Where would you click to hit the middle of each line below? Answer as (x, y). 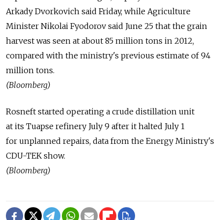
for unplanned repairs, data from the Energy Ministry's (110, 141)
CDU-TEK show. (36, 156)
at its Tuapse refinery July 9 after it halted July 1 (95, 126)
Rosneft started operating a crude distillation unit (100, 112)
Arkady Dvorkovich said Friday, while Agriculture (98, 12)
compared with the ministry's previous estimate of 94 (108, 56)
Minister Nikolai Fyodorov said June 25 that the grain (107, 26)
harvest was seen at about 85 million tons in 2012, (100, 41)
